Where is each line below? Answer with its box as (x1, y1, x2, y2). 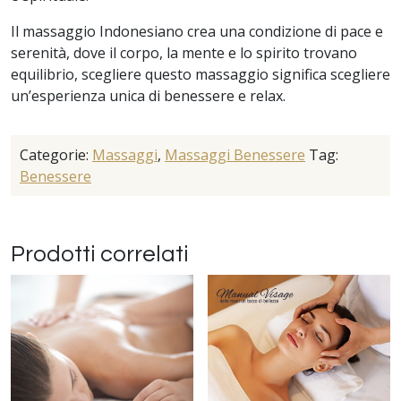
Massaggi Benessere (165, 144, 305, 165)
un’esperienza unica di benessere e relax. (11, 85, 286, 106)
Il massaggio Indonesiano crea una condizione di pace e (11, 21, 383, 41)
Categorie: (20, 144, 92, 165)
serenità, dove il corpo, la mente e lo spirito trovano (11, 42, 357, 63)
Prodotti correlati (11, 242, 188, 266)
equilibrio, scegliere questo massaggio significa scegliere (11, 64, 390, 84)
